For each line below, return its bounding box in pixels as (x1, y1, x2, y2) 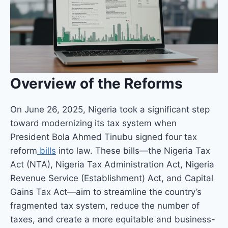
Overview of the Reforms (10, 74, 183, 92)
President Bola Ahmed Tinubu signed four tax (10, 131, 197, 142)
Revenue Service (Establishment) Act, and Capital (10, 173, 213, 183)
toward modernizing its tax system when (10, 118, 177, 128)
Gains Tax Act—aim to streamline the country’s (10, 186, 202, 197)
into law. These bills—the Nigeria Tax (56, 145, 210, 156)
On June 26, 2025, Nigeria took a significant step (10, 104, 210, 115)
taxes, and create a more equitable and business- (10, 214, 215, 224)
